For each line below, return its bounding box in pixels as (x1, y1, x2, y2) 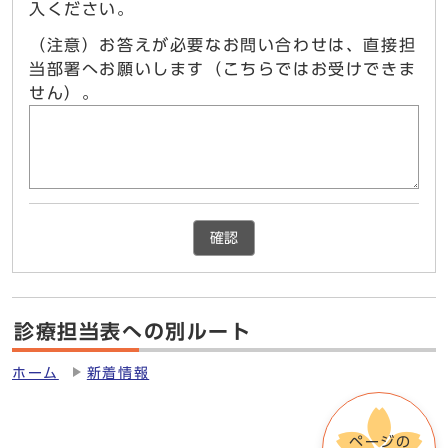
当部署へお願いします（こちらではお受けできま (29, 61, 417, 78)
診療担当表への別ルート (14, 321, 252, 342)
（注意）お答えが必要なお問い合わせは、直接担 (29, 37, 417, 54)
